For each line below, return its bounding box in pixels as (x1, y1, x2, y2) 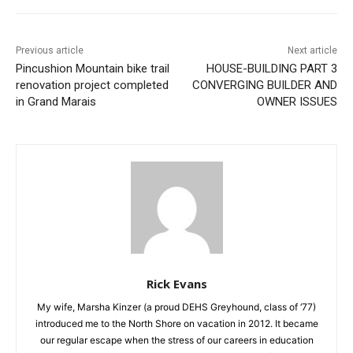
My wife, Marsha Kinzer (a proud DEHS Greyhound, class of (40, 325, 301, 338)
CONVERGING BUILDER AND (180, 102, 325, 117)
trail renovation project (16, 102, 132, 117)
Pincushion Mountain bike (16, 86, 147, 101)
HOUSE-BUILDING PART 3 (194, 86, 325, 101)
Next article (275, 69, 325, 81)
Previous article (16, 69, 84, 81)
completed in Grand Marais (16, 119, 154, 134)
